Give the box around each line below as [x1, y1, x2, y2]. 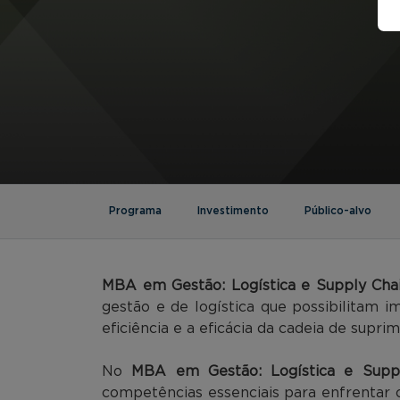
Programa [109, 204, 162, 216]
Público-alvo [304, 204, 371, 216]
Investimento [197, 204, 269, 216]
